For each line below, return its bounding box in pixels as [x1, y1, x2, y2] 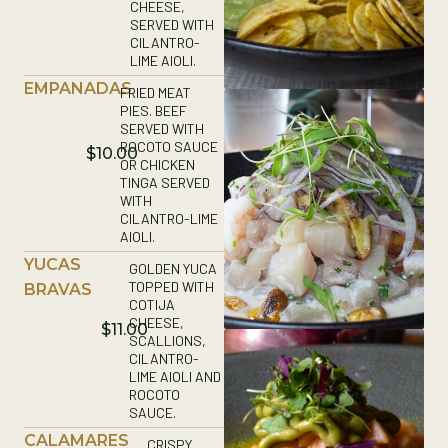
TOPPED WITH [128, 277, 214, 295]
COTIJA [128, 295, 175, 313]
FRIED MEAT [120, 83, 192, 101]
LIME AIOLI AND [128, 367, 221, 385]
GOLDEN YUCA [128, 259, 217, 277]
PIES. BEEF [120, 101, 188, 119]
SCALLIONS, [128, 331, 206, 349]
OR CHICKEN [120, 155, 196, 173]
